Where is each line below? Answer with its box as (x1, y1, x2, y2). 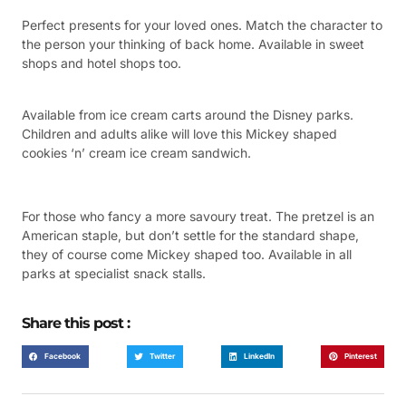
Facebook (44, 351, 82, 361)
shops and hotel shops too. (22, 55, 181, 72)
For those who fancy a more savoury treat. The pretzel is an (22, 208, 374, 225)
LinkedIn (244, 351, 275, 361)
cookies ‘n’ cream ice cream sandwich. (22, 144, 251, 160)
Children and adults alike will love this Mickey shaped (22, 125, 337, 141)
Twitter (150, 351, 176, 361)
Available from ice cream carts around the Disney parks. (22, 106, 353, 122)
